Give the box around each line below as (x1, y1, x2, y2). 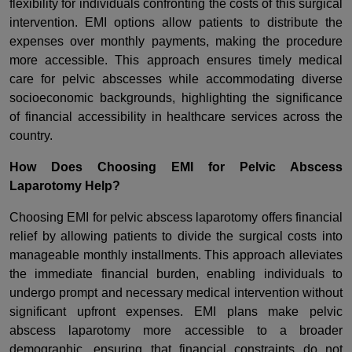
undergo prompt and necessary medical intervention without (9, 285, 343, 299)
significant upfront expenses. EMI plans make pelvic (9, 304, 343, 318)
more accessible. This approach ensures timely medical (9, 53, 343, 67)
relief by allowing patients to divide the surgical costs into (9, 229, 343, 243)
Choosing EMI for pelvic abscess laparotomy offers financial (9, 210, 343, 224)
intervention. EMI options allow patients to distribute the (9, 15, 343, 29)
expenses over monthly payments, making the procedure (9, 34, 343, 48)
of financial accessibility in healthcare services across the (9, 109, 343, 123)
